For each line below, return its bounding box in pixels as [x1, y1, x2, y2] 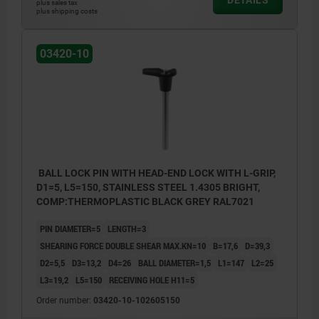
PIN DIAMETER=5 [40, 222, 100, 236]
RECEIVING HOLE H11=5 [109, 273, 194, 287]
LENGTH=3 [108, 222, 146, 236]
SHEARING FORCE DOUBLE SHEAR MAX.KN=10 [40, 239, 206, 253]
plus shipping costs [36, 6, 98, 15]
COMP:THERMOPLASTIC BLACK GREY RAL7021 [36, 196, 254, 208]
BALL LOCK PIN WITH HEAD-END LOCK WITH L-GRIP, [36, 167, 276, 179]
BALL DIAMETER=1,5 [138, 256, 211, 270]
